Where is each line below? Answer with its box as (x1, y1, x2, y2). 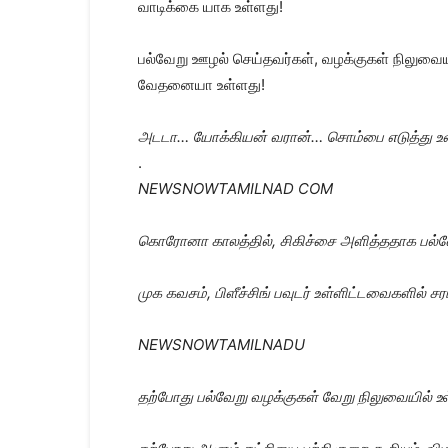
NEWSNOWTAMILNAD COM (138, 179, 333, 198)
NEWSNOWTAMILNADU (138, 335, 305, 354)
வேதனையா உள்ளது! (138, 75, 265, 94)
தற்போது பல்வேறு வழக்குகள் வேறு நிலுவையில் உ (138, 387, 443, 406)
